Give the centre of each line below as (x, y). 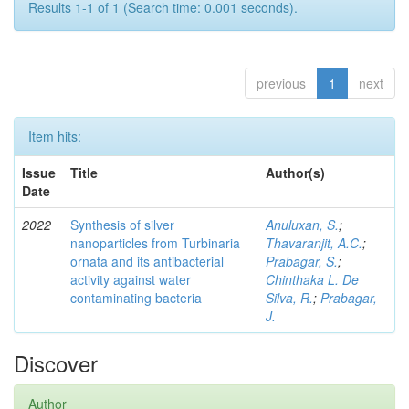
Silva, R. (289, 298)
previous (281, 84)
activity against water (131, 280)
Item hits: (55, 136)
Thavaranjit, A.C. (314, 243)
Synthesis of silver (122, 225)
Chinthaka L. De (312, 280)
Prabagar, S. (302, 262)
